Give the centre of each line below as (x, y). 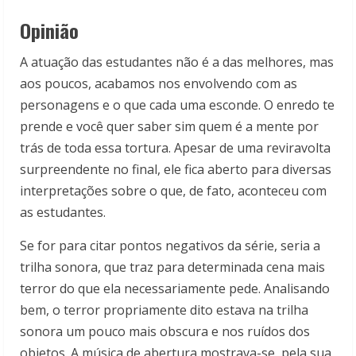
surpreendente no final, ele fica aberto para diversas (176, 170)
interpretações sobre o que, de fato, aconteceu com (173, 191)
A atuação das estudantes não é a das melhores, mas (177, 62)
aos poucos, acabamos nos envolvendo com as (159, 84)
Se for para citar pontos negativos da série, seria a (170, 246)
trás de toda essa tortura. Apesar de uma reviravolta (175, 148)
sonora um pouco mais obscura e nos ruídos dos (165, 332)
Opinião (49, 31)
